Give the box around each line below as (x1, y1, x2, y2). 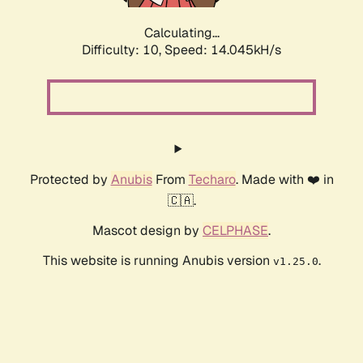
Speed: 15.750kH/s (164, 41, 281, 59)
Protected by (29, 171, 111, 189)
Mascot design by (92, 222, 203, 240)
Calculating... (143, 24, 220, 42)
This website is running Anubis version (42, 252, 273, 270)
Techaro (188, 171, 236, 189)
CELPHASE (203, 222, 268, 240)
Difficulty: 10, (82, 41, 164, 59)
